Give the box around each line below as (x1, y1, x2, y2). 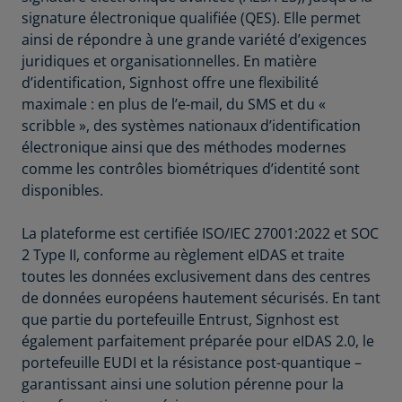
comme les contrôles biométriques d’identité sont (22, 159, 360, 179)
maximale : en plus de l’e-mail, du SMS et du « (22, 94, 326, 115)
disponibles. (22, 180, 103, 201)
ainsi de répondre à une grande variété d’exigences (22, 30, 367, 50)
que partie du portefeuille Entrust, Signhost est (22, 310, 339, 330)
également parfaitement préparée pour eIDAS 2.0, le (22, 331, 374, 352)
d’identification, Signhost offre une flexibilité (22, 73, 319, 93)
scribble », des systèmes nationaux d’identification (22, 116, 361, 136)
